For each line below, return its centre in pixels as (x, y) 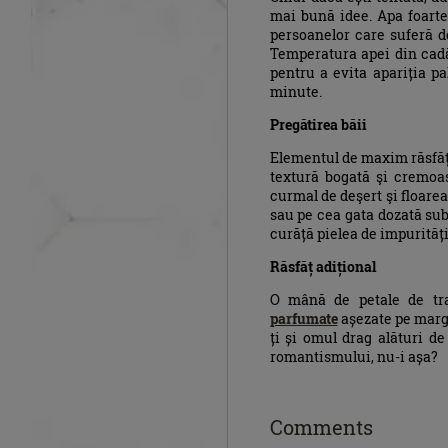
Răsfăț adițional (322, 267)
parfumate (303, 319)
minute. (295, 92)
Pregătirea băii (318, 125)
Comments (321, 427)
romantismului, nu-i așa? (353, 357)
